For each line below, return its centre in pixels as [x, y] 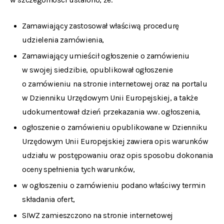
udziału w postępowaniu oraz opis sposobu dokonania [117, 155]
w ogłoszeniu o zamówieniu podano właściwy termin [114, 185]
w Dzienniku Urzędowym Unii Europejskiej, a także [110, 97]
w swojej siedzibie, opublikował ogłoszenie [97, 69]
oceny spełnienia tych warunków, [79, 169]
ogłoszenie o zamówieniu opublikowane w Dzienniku [115, 127]
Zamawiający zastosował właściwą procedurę [100, 26]
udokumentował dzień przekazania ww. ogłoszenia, [111, 111]
